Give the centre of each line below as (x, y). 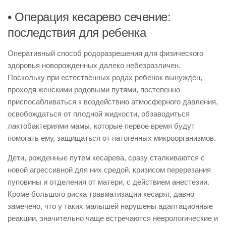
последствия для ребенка (77, 33)
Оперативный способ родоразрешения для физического (105, 53)
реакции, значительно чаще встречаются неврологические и (113, 218)
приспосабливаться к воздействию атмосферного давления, (113, 102)
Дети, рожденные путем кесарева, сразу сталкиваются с (106, 158)
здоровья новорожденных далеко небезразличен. (94, 65)
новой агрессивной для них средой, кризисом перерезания (109, 170)
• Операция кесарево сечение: (89, 17)
